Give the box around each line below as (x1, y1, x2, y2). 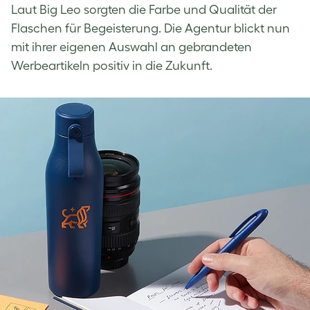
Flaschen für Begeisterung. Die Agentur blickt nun (11, 21, 290, 35)
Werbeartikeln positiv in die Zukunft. (11, 58, 212, 73)
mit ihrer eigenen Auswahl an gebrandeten (11, 39, 252, 54)
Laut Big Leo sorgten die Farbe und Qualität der (11, 2, 277, 17)
